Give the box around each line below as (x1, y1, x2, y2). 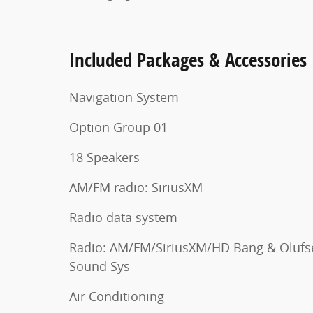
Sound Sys (69, 257, 130, 275)
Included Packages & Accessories (69, 46, 307, 73)
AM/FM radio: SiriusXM (69, 178, 203, 196)
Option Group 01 (69, 118, 168, 136)
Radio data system (69, 208, 177, 226)
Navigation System (69, 88, 179, 105)
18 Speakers (69, 148, 140, 166)
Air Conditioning (69, 287, 164, 305)
